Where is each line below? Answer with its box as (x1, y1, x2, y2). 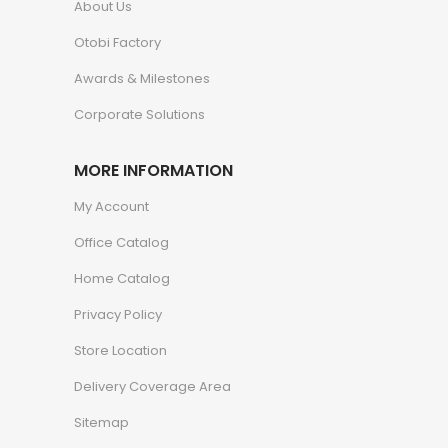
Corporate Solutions (74, 104, 205, 124)
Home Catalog (74, 268, 170, 288)
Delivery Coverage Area (74, 376, 231, 396)
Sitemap (74, 412, 129, 432)
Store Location (74, 340, 167, 360)
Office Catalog (74, 232, 169, 252)
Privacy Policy (74, 304, 162, 324)
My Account (74, 196, 149, 216)
